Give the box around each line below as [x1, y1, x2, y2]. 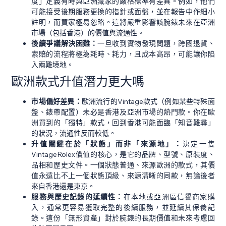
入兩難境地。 [31, 60, 74, 70]
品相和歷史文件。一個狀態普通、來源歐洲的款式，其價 [31, 160, 215, 170]
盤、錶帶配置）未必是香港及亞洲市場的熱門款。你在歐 [31, 107, 215, 117]
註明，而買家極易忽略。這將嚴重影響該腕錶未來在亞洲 [31, 18, 215, 27]
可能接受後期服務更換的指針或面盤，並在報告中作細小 [31, 7, 215, 17]
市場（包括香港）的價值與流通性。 [31, 28, 145, 38]
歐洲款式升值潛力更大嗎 [11, 74, 145, 89]
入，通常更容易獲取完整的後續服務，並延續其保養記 [31, 203, 215, 212]
